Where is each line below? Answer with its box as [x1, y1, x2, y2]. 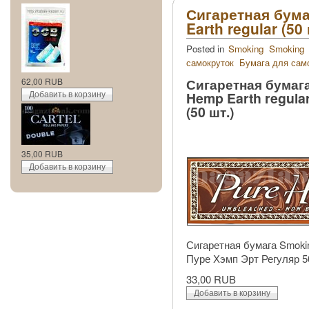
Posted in [186, 42, 227, 56]
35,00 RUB [21, 148, 63, 160]
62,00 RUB [21, 75, 63, 88]
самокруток [186, 56, 234, 70]
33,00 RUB [186, 272, 236, 287]
